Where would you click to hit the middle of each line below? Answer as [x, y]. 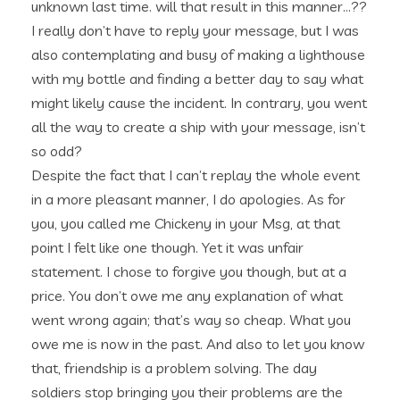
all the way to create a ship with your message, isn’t [198, 127]
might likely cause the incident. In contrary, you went [199, 103]
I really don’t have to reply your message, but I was [195, 30]
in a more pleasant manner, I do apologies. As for [188, 199]
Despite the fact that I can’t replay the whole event [196, 175]
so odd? [57, 151]
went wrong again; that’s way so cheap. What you [191, 320]
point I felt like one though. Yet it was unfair [167, 247]
